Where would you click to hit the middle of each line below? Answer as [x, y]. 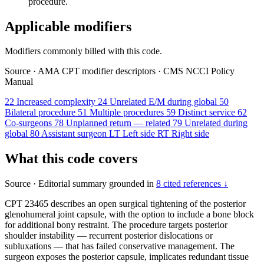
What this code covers [71, 159]
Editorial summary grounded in [96, 184]
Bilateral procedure [41, 113]
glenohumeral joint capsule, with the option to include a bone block [129, 214]
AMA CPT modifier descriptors [97, 71]
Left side [140, 134]
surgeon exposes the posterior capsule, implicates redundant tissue [127, 257]
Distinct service [208, 113]
